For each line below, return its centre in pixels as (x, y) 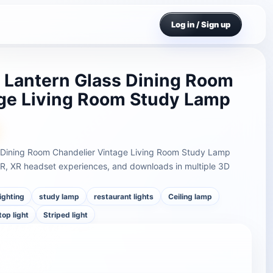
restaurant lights (124, 196)
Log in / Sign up (201, 24)
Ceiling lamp (190, 196)
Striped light (66, 214)
